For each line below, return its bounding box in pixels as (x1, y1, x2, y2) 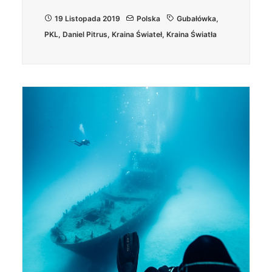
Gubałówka (177, 14, 216, 23)
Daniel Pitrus (63, 30, 107, 39)
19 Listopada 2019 (55, 14, 120, 23)
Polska (137, 14, 160, 23)
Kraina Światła (166, 30, 217, 39)
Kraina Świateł (112, 30, 162, 39)
